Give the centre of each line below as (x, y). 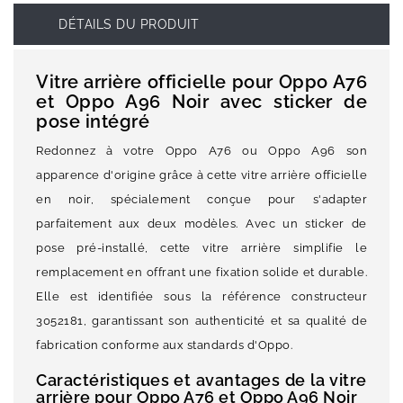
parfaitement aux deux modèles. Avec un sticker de (201, 224)
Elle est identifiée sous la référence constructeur (201, 297)
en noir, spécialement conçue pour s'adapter (201, 200)
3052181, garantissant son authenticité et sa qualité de (201, 321)
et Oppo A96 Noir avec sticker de (201, 102)
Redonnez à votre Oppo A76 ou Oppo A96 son (201, 151)
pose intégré (93, 122)
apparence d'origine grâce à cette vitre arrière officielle (201, 175)
